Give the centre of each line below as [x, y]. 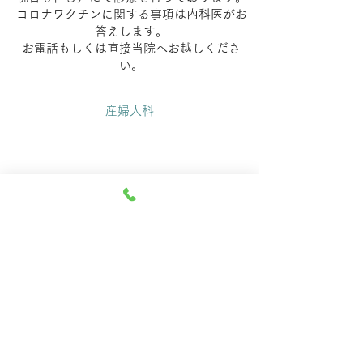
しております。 [130, 354]
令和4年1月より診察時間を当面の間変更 [130, 337]
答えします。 [131, 31]
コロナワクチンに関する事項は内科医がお [131, 14]
